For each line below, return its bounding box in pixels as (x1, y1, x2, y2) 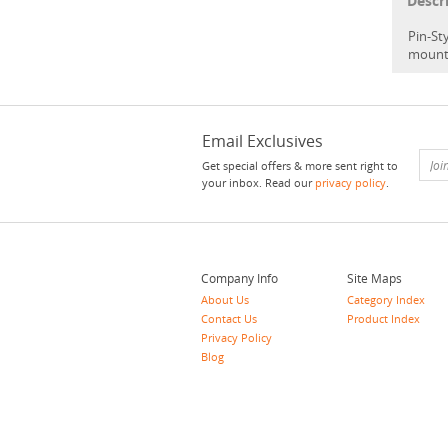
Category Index (347, 292, 425, 307)
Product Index (347, 311, 420, 326)
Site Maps (347, 270, 402, 287)
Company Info (201, 270, 278, 287)
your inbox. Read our (202, 175, 315, 190)
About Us (201, 292, 249, 307)
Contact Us (201, 311, 257, 326)
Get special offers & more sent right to (202, 158, 398, 173)
